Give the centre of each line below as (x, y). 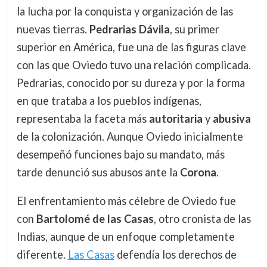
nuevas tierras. (53, 30)
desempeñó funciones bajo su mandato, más (120, 155)
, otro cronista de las (202, 219)
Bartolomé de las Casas (95, 219)
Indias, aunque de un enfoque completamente (125, 237)
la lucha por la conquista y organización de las (125, 12)
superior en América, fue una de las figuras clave (131, 47)
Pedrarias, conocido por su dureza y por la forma (131, 83)
